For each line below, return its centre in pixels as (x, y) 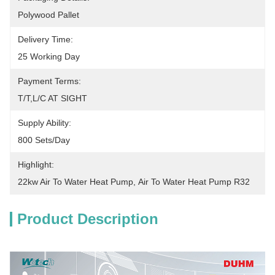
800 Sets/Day (44, 140)
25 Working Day (49, 56)
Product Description (88, 219)
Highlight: (36, 165)
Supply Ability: (45, 123)
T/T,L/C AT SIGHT (52, 98)
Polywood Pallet (48, 15)
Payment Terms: (49, 81)
